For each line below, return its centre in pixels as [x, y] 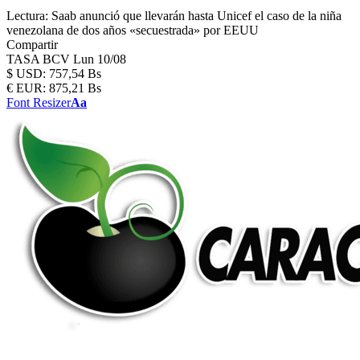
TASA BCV [40, 59]
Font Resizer [39, 102]
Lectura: [27, 16]
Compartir [32, 45]
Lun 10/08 [100, 59]
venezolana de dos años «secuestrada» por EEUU [133, 30]
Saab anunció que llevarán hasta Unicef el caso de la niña [196, 16]
